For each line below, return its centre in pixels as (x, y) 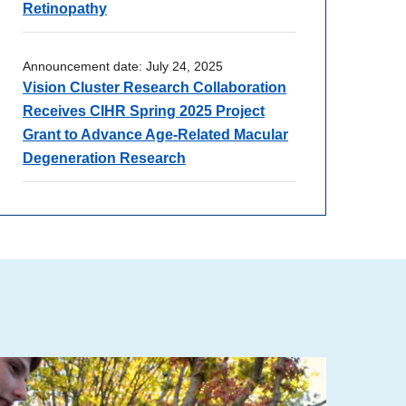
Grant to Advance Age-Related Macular (155, 134)
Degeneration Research (104, 158)
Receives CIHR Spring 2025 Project (144, 111)
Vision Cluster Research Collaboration (155, 87)
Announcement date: (84, 66)
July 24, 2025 (184, 66)
